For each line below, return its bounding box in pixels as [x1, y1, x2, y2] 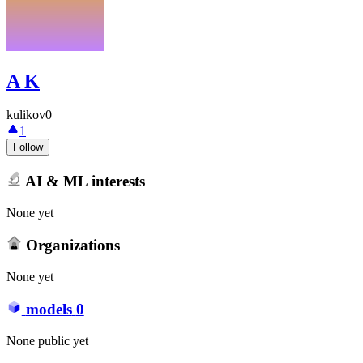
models [25, 301, 72, 318]
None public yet [6, 333, 88, 348]
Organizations [21, 237, 120, 254]
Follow [13, 141, 43, 154]
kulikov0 [6, 108, 52, 122]
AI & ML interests [21, 172, 145, 190]
